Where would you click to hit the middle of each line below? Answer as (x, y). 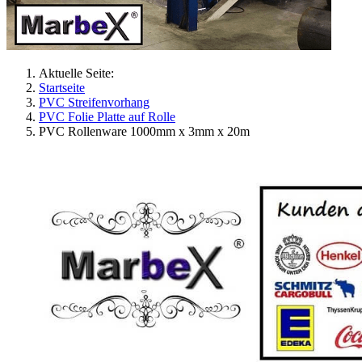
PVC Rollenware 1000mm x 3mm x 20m (144, 131)
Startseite (62, 87)
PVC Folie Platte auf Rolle (107, 116)
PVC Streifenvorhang (94, 102)
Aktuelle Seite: (80, 73)
